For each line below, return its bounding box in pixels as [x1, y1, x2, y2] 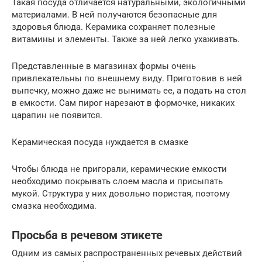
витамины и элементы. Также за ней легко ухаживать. [12, 33, 240, 44]
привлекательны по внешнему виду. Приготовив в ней [12, 73, 242, 84]
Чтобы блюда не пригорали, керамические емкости [12, 163, 227, 174]
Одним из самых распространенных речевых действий [12, 247, 242, 258]
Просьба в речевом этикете [12, 229, 163, 243]
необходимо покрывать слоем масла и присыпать [12, 175, 223, 187]
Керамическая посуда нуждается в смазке [12, 136, 188, 147]
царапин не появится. [12, 109, 102, 120]
